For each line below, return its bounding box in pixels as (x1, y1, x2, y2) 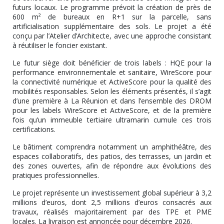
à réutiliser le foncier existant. (12, 40, 107, 50)
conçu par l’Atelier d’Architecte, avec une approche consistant (12, 30, 211, 40)
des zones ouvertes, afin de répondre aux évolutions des (12, 160, 211, 170)
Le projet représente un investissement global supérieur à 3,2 (12, 187, 211, 197)
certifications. (12, 124, 55, 134)
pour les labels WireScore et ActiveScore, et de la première (12, 105, 211, 115)
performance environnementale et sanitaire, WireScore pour (12, 67, 211, 77)
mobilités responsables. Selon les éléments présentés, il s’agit (12, 86, 211, 96)
